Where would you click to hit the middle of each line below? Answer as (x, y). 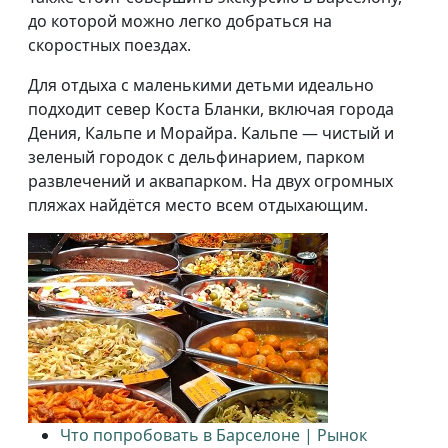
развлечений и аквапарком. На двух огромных (210, 180)
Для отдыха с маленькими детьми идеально (201, 84)
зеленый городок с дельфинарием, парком (196, 156)
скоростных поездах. (109, 44)
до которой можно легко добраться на (180, 20)
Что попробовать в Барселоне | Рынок (213, 434)
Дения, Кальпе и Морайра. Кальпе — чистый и (211, 132)
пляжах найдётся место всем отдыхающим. (198, 204)
